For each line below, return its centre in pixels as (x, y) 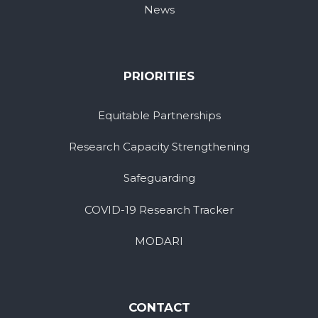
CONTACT (159, 308)
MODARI (159, 241)
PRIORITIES (159, 76)
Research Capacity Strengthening (159, 147)
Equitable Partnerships (159, 115)
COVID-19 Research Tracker (159, 209)
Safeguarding (159, 178)
